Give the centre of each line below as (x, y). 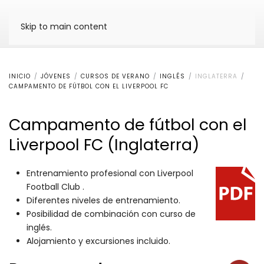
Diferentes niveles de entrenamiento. (106, 200)
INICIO (20, 76)
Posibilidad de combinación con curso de (111, 214)
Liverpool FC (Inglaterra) (104, 145)
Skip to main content (64, 27)
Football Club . (57, 187)
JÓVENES (56, 76)
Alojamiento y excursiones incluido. (100, 241)
